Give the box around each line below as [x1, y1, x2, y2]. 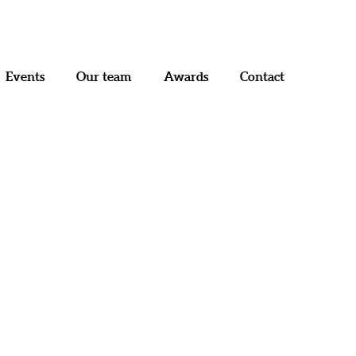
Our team [76, 69, 132, 83]
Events [6, 69, 44, 83]
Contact [240, 69, 284, 83]
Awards [164, 69, 208, 83]
